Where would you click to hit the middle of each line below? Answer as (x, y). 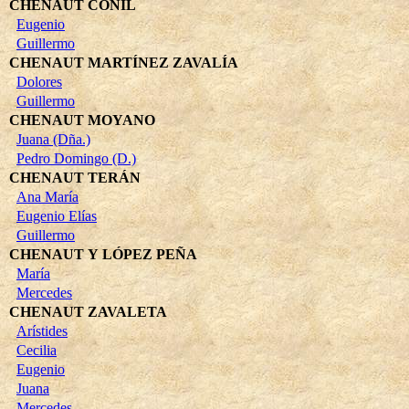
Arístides (42, 330)
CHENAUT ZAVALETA (88, 311)
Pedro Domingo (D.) (76, 158)
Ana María (47, 196)
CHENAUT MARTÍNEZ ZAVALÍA (124, 62)
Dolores (39, 81)
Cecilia (37, 350)
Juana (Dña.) (53, 139)
